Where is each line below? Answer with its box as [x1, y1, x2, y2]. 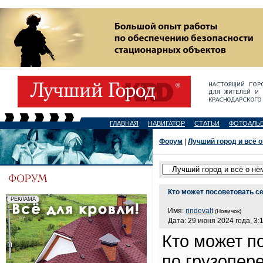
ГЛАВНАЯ [110, 120, 139, 127]
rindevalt [186, 207, 213, 215]
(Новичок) [215, 208, 241, 214]
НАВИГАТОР [148, 120, 185, 127]
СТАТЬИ [194, 120, 220, 127]
